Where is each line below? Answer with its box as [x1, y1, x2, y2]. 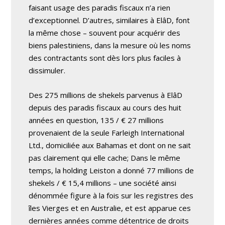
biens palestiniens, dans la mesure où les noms [29, 40, 191, 50]
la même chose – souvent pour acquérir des [29, 27, 181, 38]
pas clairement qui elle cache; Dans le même [29, 152, 181, 163]
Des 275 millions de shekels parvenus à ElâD [29, 89, 183, 100]
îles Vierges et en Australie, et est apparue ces [29, 202, 191, 213]
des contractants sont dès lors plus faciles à [29, 52, 181, 63]
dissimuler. [29, 65, 66, 75]
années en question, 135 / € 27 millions [29, 115, 164, 125]
